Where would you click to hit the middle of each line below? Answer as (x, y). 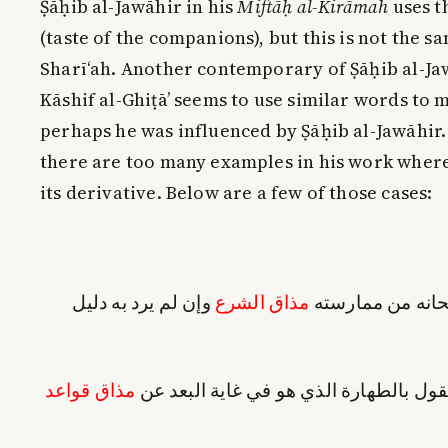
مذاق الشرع (262, 302)
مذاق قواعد (90, 390)
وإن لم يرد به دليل (143, 302)
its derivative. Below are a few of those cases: (236, 192)
